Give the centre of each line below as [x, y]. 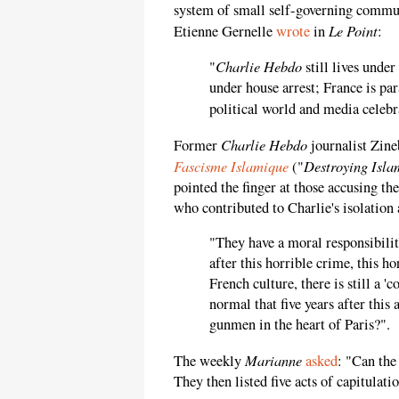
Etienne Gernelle [225, 31]
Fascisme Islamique [231, 165]
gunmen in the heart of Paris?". [300, 325]
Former [197, 145]
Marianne [273, 359]
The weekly [209, 360]
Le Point [353, 30]
